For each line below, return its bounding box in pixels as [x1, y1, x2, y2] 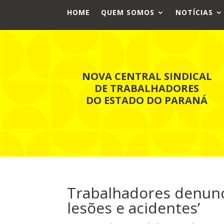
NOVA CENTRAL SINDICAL [81, 69, 212, 83]
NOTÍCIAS [175, 7, 213, 17]
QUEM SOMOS [101, 7, 155, 17]
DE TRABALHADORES [94, 81, 199, 95]
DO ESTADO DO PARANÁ [86, 93, 208, 107]
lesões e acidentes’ [67, 197, 200, 218]
